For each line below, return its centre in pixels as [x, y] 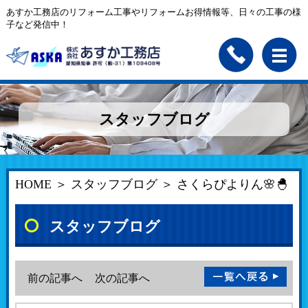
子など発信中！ [37, 24]
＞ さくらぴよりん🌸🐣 [223, 184]
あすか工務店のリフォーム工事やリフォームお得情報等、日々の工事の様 [153, 12]
